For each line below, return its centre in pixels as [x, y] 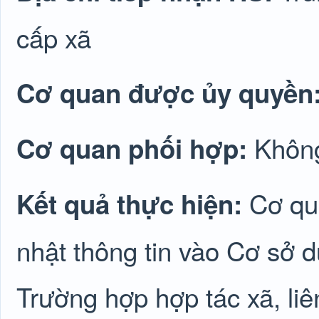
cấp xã [54, 37]
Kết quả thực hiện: [133, 204]
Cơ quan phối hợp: [135, 148]
